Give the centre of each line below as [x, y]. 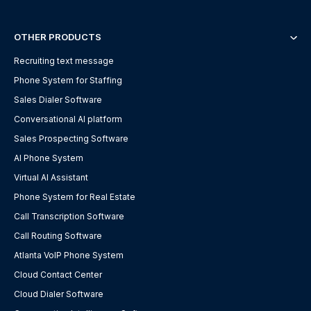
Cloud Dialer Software [59, 294]
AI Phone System [49, 158]
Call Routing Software [58, 235]
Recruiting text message [64, 60]
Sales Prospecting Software [71, 138]
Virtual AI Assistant [51, 177]
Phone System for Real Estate [75, 196]
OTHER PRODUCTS [58, 36]
